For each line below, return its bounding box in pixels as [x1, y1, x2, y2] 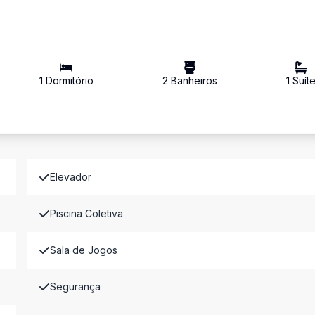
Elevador [49, 171, 91, 183]
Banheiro [167, 75, 212, 86]
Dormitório [42, 75, 94, 86]
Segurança [49, 281, 101, 292]
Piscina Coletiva [49, 207, 123, 219]
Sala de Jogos [49, 244, 117, 256]
